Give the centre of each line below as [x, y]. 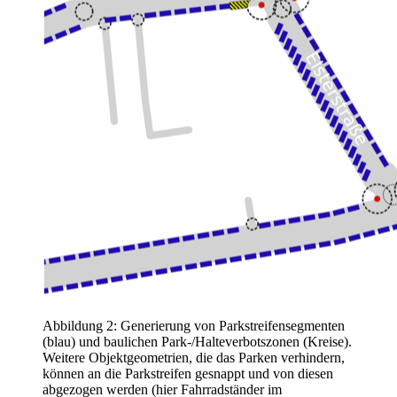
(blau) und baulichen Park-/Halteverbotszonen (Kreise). [197, 342]
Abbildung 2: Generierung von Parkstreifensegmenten [194, 326]
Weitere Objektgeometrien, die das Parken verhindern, [194, 358]
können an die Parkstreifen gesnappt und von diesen [188, 374]
